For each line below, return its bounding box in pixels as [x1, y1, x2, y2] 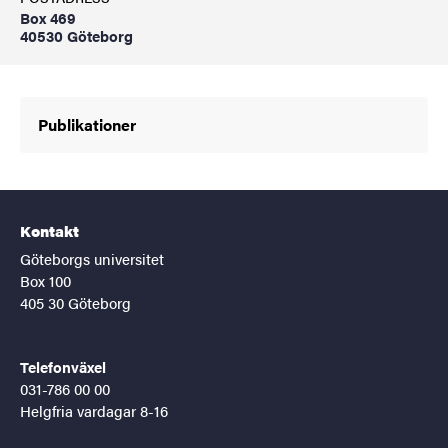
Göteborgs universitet [20, 247, 164, 269]
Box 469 [20, 7, 76, 28]
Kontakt [20, 219, 79, 241]
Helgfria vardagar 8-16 [20, 399, 168, 421]
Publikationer [38, 113, 136, 136]
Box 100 [20, 269, 71, 291]
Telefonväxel [20, 355, 106, 377]
